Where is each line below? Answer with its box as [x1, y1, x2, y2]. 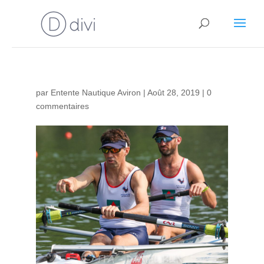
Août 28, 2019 [147, 88, 200, 97]
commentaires [35, 101, 89, 111]
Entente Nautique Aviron [50, 88, 141, 97]
